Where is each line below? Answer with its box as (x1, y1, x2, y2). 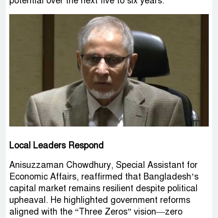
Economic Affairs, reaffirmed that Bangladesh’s (9, 171, 199, 182)
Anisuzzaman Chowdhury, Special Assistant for (9, 160, 198, 171)
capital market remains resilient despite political (9, 183, 198, 194)
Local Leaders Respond (9, 140, 104, 151)
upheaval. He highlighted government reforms (9, 195, 190, 206)
